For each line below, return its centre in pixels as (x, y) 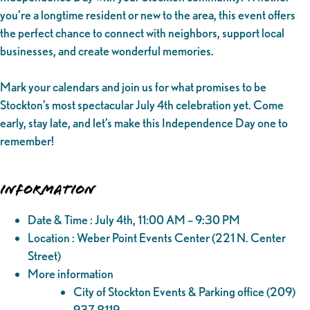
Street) (44, 255)
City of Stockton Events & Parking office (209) (185, 291)
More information (71, 273)
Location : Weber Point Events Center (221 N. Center (157, 237)
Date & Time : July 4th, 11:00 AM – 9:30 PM (134, 219)
